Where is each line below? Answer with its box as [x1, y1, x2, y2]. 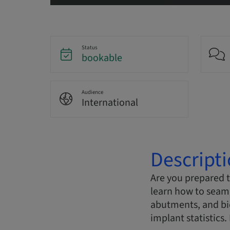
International [81, 95, 138, 110]
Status [81, 44, 98, 52]
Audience [81, 88, 103, 97]
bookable [81, 51, 122, 66]
